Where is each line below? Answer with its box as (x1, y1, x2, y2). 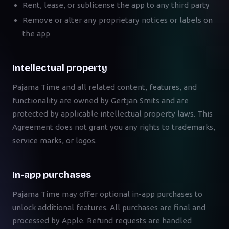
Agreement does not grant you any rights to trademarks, (12, 123, 215, 131)
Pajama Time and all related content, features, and (12, 83, 197, 91)
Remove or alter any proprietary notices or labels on (22, 16, 213, 25)
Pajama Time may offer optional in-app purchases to (12, 190, 202, 198)
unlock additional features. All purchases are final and (12, 203, 205, 212)
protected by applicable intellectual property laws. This (12, 109, 213, 118)
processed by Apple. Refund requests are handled (12, 216, 192, 225)
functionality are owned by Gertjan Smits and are (12, 96, 189, 105)
